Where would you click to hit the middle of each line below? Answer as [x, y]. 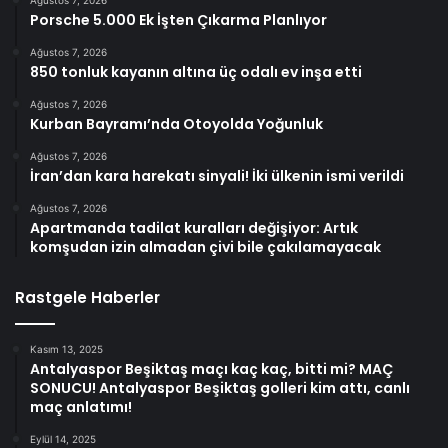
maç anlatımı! [81, 407]
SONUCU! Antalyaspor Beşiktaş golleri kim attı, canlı [220, 388]
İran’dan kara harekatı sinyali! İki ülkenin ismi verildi [217, 176]
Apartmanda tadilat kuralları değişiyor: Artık [194, 228]
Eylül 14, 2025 [63, 439]
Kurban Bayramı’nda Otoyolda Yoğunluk [176, 124]
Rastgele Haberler [87, 298]
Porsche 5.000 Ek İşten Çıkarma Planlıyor [178, 20]
